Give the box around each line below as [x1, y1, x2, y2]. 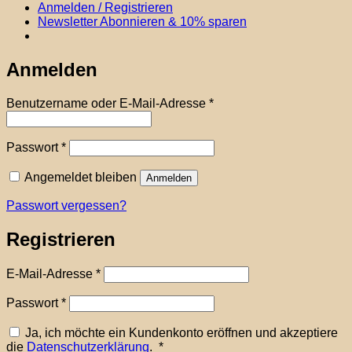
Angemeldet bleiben [24, 170, 137, 185]
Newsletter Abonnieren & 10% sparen [38, 15, 247, 29]
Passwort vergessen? [6, 199, 126, 213]
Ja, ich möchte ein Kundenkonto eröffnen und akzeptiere [25, 325, 338, 339]
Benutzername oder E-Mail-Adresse [6, 97, 209, 111]
